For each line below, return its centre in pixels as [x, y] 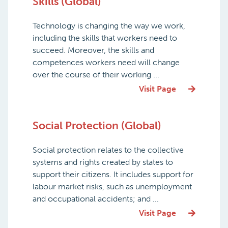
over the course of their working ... [96, 74]
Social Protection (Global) [97, 125]
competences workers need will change [106, 62]
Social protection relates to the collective [108, 150]
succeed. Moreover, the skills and [93, 50]
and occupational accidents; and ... [96, 198]
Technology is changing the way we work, [109, 25]
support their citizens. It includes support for [113, 174]
